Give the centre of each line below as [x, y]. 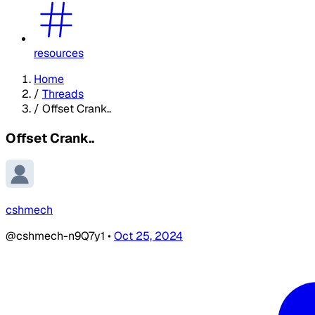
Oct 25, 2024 [148, 236]
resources [59, 53]
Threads [63, 94]
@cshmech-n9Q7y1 [57, 236]
